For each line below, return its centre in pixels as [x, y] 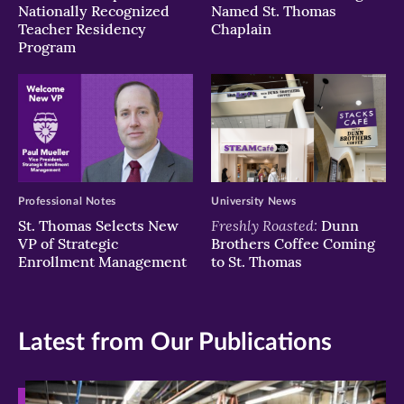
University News [254, 201]
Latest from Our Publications [175, 342]
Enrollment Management [102, 261]
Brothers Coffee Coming [293, 243]
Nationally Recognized [94, 11]
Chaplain [241, 29]
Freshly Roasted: [264, 225]
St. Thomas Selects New [98, 225]
